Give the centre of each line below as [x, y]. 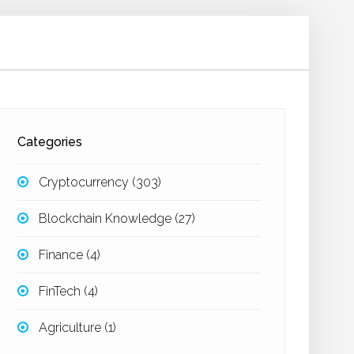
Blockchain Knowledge [107, 218]
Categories [50, 142]
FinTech [62, 291]
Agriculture [72, 328]
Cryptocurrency [86, 182]
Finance [63, 255]
